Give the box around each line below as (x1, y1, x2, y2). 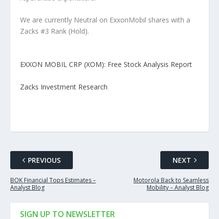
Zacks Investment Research (20, 82, 108, 92)
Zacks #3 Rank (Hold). (20, 26, 89, 36)
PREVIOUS (27, 155, 61, 165)
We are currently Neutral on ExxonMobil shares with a (20, 15, 190, 25)
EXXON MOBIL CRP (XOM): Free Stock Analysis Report (20, 60, 192, 69)
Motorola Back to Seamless (133, 176, 209, 185)
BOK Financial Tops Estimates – (10, 176, 96, 185)
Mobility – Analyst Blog (147, 183, 209, 192)
